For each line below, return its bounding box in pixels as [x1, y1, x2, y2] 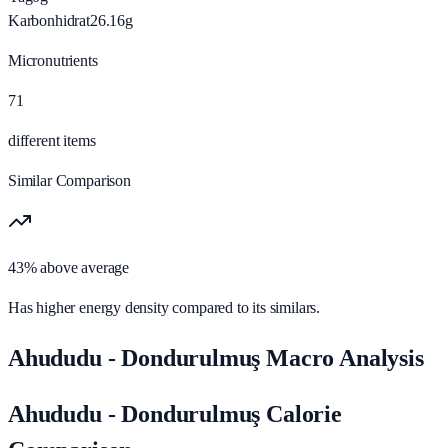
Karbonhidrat [8, 11, 90, 29]
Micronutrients [8, 51, 98, 69]
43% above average [8, 258, 130, 276]
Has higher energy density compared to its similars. [8, 298, 321, 316]
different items [8, 131, 96, 149]
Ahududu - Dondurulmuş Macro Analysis [8, 344, 424, 371]
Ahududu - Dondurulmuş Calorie [8, 400, 342, 427]
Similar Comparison [8, 171, 131, 189]
